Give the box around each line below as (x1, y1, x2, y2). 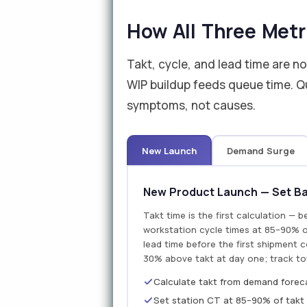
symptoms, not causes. (127, 97, 256, 113)
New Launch (142, 145, 197, 157)
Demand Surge (227, 145, 295, 157)
